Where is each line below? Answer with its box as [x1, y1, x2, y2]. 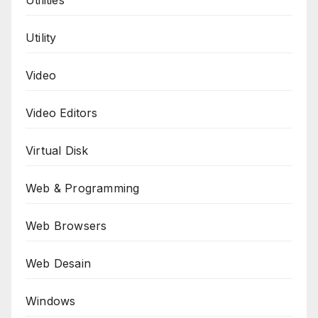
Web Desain [26, 256, 91, 270]
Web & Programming [26, 180, 140, 195]
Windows [26, 293, 76, 308]
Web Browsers [26, 218, 107, 233]
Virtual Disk [26, 143, 89, 158]
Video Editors [26, 105, 98, 120]
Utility [26, 30, 57, 45]
